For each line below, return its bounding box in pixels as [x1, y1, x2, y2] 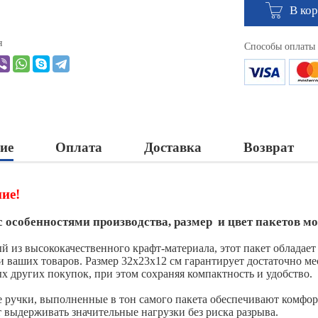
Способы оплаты [244, 41, 315, 53]
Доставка [144, 140, 202, 155]
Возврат [243, 140, 294, 155]
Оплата [55, 140, 102, 155]
